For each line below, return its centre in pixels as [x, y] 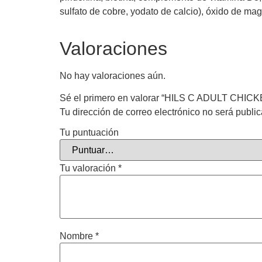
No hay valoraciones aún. [113, 75]
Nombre [77, 236]
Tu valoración [89, 168]
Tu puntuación [89, 132]
